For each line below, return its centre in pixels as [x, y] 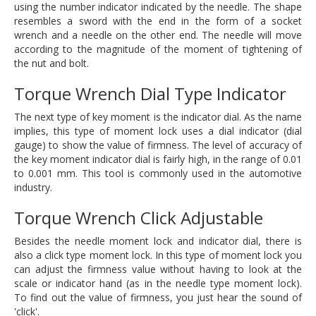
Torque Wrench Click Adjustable [139, 218]
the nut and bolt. [51, 63]
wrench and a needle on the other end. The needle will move [158, 35]
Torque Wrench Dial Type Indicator [150, 93]
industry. [33, 187]
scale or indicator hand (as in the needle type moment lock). [158, 283]
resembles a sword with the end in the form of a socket [158, 21]
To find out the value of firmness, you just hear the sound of [158, 297]
